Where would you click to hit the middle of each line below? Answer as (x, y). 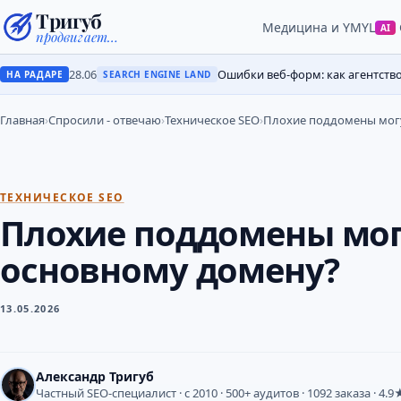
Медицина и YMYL (318, 27)
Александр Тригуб (95, 376)
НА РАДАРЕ (35, 74)
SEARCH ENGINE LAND (157, 74)
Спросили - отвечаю (105, 120)
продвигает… (77, 36)
